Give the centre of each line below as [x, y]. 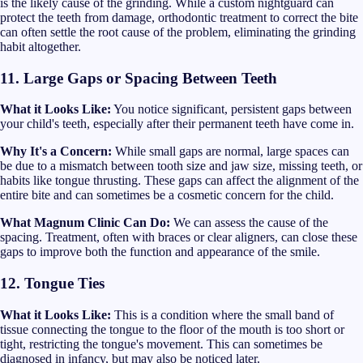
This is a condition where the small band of [222, 314]
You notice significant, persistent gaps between [231, 109]
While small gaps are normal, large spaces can [231, 152]
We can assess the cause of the [249, 223]
